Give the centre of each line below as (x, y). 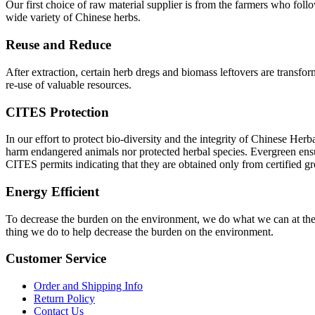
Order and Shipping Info (88, 286)
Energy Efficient (52, 191)
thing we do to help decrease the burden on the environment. (140, 231)
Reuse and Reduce (58, 45)
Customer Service (56, 259)
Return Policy (64, 299)
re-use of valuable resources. (69, 84)
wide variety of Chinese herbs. (73, 18)
